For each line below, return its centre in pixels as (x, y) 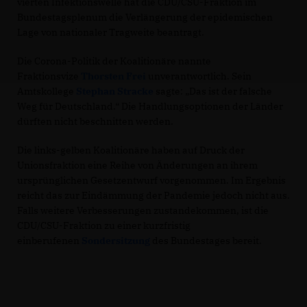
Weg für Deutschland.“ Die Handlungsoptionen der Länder (150, 106)
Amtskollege (47, 91)
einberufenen (49, 240)
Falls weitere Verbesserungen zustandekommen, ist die (143, 210)
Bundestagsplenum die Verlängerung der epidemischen (145, 17)
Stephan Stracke (115, 91)
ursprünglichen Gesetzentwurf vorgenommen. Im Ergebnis (151, 180)
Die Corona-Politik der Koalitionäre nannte (114, 61)
